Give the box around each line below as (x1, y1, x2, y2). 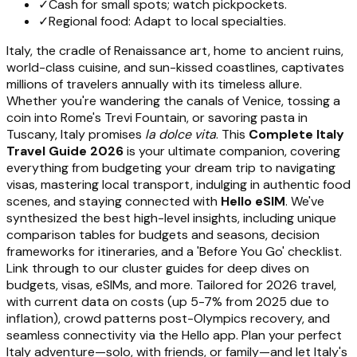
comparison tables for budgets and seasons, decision (6, 226, 320, 243)
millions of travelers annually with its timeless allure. (6, 75, 302, 92)
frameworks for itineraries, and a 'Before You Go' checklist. (6, 242, 342, 260)
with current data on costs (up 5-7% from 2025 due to (6, 292, 329, 310)
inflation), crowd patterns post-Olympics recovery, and (6, 309, 330, 327)
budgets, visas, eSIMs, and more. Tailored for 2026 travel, (6, 276, 336, 293)
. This (216, 125, 249, 143)
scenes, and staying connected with (6, 192, 221, 210)
